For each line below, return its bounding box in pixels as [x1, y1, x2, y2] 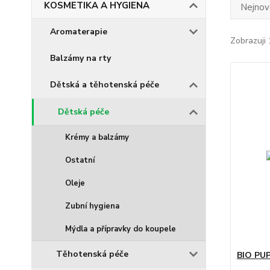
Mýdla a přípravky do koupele [65, 224, 176, 234]
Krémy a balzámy [65, 132, 129, 143]
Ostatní [65, 155, 95, 166]
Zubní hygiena [65, 201, 119, 212]
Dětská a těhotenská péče [50, 79, 159, 90]
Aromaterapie [50, 26, 107, 37]
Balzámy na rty [50, 52, 111, 64]
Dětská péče [58, 106, 109, 118]
